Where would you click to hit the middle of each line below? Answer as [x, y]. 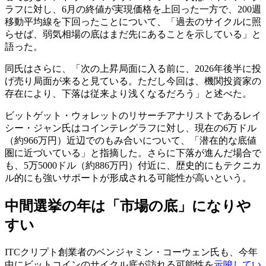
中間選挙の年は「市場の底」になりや [128, 206]
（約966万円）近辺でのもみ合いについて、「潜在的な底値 [131, 140]
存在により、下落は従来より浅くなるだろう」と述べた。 [128, 93]
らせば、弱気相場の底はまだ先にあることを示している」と [133, 34]
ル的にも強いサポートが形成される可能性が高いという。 [128, 178]
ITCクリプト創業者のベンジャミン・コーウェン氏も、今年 [131, 252]
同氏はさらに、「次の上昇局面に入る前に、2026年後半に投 [133, 68]
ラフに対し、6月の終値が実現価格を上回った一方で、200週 [133, 9]
